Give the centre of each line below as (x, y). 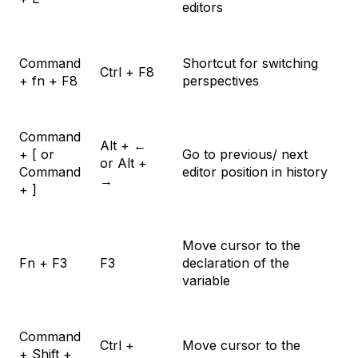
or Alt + (123, 163)
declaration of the (236, 263)
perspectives (221, 81)
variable (206, 281)
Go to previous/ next (245, 155)
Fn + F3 (43, 263)
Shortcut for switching (250, 64)
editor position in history (255, 172)
